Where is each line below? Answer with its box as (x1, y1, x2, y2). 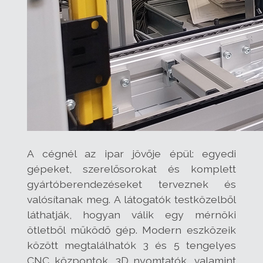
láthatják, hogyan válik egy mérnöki (27, 208, 236, 221)
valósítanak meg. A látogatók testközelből (27, 193, 236, 205)
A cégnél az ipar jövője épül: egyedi (27, 147, 236, 160)
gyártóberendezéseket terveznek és (27, 177, 236, 190)
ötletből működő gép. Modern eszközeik (27, 223, 236, 236)
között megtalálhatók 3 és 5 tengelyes (27, 238, 236, 251)
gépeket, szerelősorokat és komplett (27, 162, 236, 175)
